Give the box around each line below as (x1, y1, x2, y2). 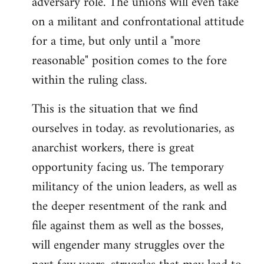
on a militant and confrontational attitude (32, 11, 244, 34)
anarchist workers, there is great (32, 137, 194, 160)
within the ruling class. (32, 69, 147, 92)
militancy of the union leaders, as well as (32, 176, 237, 199)
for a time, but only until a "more (32, 30, 200, 53)
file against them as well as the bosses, (32, 214, 223, 237)
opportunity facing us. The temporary (32, 156, 224, 179)
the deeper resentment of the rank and (32, 195, 227, 218)
